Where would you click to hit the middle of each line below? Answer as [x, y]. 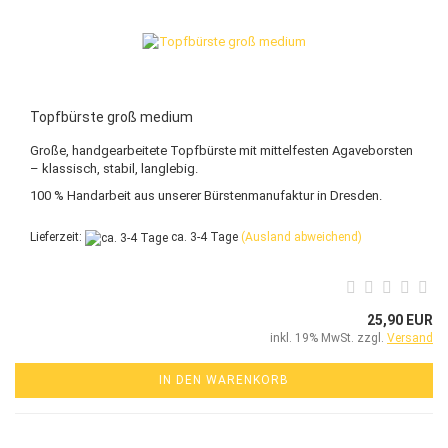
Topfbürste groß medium [111, 117]
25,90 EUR [400, 319]
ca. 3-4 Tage [203, 237]
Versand [410, 337]
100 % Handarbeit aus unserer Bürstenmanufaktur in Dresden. [206, 196]
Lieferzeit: [57, 237]
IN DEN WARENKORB [224, 379]
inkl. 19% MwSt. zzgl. [328, 337]
